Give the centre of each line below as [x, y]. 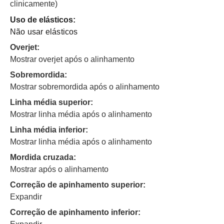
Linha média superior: [51, 102]
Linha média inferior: [49, 130]
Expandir [26, 197]
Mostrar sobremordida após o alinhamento [85, 87]
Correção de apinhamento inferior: [75, 212]
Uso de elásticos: [43, 20]
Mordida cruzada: [43, 157]
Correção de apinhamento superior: [78, 185]
